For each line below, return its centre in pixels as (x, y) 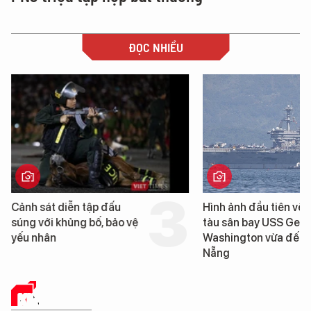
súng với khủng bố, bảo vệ (74, 222)
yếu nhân (33, 237)
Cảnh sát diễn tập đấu (66, 207)
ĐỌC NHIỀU (155, 47)
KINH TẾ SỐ (55, 299)
